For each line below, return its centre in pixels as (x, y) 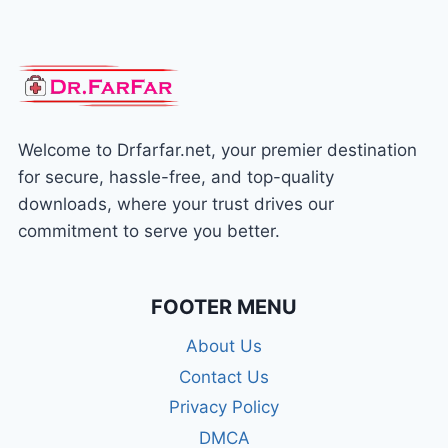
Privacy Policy (224, 407)
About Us (224, 346)
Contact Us (224, 376)
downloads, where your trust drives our (175, 203)
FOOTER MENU (224, 306)
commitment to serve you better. (148, 230)
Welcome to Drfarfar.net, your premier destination (217, 149)
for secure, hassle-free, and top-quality (175, 176)
